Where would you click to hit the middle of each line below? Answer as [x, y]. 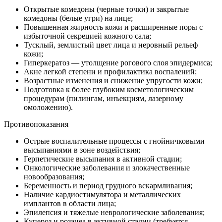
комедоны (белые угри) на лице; [78, 18]
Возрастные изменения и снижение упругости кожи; [113, 81]
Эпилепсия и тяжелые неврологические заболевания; [114, 213]
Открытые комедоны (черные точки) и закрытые [106, 9]
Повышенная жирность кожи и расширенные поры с [113, 27]
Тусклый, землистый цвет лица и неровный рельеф [111, 45]
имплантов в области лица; [70, 204]
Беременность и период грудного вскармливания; [108, 186]
